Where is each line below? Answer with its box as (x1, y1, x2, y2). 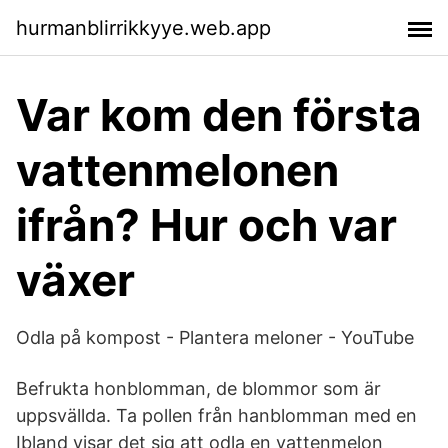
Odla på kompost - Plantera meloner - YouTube (16, 327, 414, 348)
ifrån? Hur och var (16, 198, 397, 252)
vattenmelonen (16, 143, 339, 197)
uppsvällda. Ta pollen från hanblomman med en (16, 405, 422, 426)
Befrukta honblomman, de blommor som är (16, 378, 381, 399)
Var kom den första (16, 88, 422, 142)
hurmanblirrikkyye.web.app (16, 15, 271, 40)
